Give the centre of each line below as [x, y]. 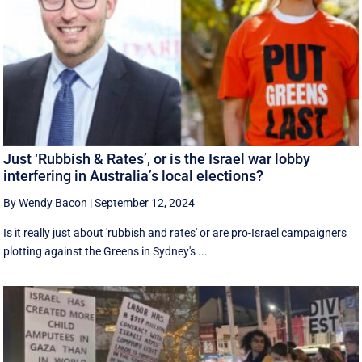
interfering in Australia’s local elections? [134, 175]
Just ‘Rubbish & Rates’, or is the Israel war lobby [157, 158]
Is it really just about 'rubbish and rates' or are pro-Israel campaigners [175, 232]
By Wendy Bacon [46, 202]
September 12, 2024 [145, 202]
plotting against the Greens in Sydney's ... [106, 251]
